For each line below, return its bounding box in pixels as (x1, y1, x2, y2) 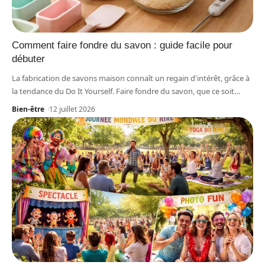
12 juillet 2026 (49, 104, 96, 114)
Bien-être (12, 104, 44, 114)
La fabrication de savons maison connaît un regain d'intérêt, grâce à (12, 72, 250, 83)
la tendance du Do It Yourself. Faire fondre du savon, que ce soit (12, 85, 234, 96)
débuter (12, 53, 45, 64)
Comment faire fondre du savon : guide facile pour (12, 39, 232, 51)
